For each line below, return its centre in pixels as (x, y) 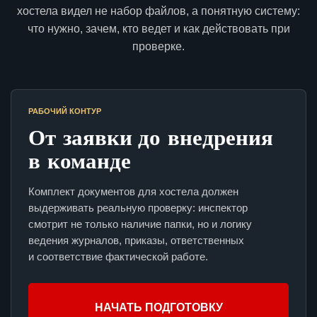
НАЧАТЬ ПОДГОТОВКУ (158, 308)
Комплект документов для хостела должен (133, 192)
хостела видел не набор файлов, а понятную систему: (158, 11)
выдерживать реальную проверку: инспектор (138, 208)
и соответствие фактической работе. (118, 257)
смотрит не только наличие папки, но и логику (140, 224)
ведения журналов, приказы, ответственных (136, 241)
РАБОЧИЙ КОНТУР (65, 111)
